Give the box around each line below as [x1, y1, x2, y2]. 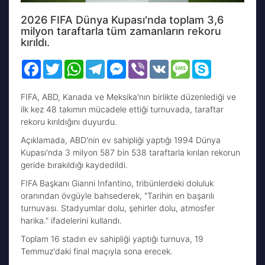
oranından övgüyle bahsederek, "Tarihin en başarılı [21, 190, 214, 201]
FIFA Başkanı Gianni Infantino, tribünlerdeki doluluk [21, 177, 214, 188]
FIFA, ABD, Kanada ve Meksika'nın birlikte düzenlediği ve [21, 91, 236, 102]
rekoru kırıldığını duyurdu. [21, 116, 117, 127]
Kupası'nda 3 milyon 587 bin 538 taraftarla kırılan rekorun [21, 147, 240, 157]
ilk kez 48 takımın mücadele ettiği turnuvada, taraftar [21, 104, 224, 114]
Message [190, 59, 225, 69]
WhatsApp [83, 59, 124, 69]
